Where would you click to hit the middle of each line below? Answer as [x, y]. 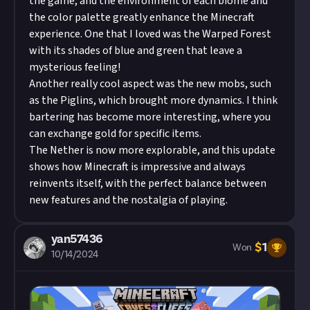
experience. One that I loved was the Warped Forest [150, 34]
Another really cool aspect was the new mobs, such [150, 84]
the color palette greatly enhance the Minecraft [142, 18]
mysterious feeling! [75, 67]
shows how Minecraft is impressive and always [137, 167]
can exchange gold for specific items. [115, 134]
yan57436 [77, 239]
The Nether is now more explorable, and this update [152, 151]
